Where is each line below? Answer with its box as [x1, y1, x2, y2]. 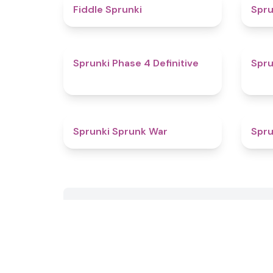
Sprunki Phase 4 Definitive [73, 57, 199, 69]
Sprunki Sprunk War [73, 125, 168, 138]
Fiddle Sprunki [73, 3, 142, 16]
